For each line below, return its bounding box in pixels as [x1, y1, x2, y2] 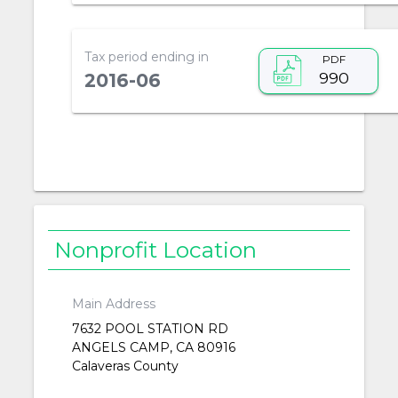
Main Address [71, 296, 155, 313]
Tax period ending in [84, 48, 209, 65]
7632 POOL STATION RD [71, 321, 228, 338]
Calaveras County [71, 358, 179, 375]
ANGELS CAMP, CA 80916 [71, 339, 235, 356]
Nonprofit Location [54, 235, 258, 263]
